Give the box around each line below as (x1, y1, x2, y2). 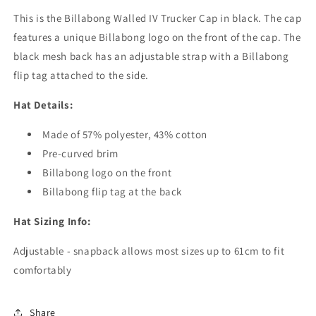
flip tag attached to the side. (13, 68, 150, 82)
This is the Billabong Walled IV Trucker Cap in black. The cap (13, 11, 302, 25)
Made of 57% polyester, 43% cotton (42, 128, 207, 141)
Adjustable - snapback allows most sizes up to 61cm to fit (13, 244, 285, 257)
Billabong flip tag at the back (42, 185, 182, 198)
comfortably (13, 263, 72, 276)
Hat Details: (13, 98, 73, 111)
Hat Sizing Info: (13, 214, 91, 228)
